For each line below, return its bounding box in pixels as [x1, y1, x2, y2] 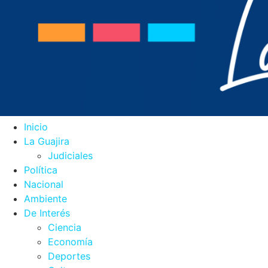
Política [24, 163, 57, 176]
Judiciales [48, 149, 93, 162]
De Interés [24, 206, 70, 219]
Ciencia [48, 221, 81, 233]
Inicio [24, 120, 48, 133]
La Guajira [24, 135, 69, 147]
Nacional [24, 178, 63, 190]
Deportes [48, 249, 90, 262]
